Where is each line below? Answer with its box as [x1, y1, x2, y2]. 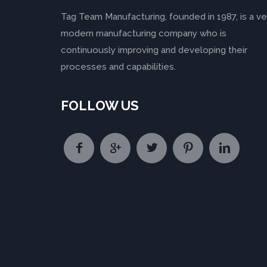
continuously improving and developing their [61, 45, 247, 55]
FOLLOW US [61, 98, 139, 113]
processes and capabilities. [61, 61, 176, 72]
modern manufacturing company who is [61, 28, 226, 39]
